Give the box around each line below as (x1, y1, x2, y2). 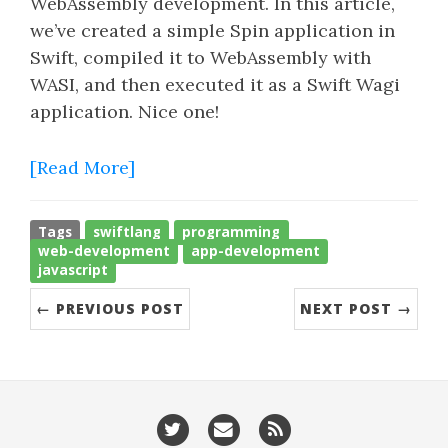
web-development (38, 242, 171, 260)
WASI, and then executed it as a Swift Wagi (30, 73, 400, 96)
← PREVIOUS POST (36, 299, 184, 318)
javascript (38, 261, 109, 279)
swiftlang (93, 223, 162, 241)
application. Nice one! (30, 100, 219, 123)
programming (182, 223, 281, 241)
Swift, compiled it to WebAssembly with (30, 46, 371, 69)
